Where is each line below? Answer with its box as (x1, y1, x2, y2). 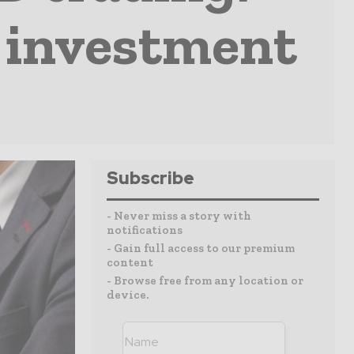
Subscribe (107, 167, 194, 190)
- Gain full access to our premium (107, 241, 295, 255)
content (107, 255, 153, 269)
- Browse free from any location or (107, 273, 303, 288)
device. (107, 288, 149, 302)
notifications (107, 223, 183, 237)
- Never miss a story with (107, 209, 251, 223)
